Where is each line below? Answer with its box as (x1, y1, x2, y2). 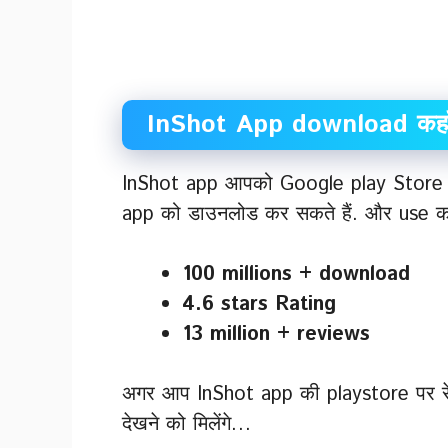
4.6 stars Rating (182, 289, 336, 319)
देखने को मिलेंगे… (122, 409, 251, 439)
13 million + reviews (182, 319, 370, 349)
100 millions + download (182, 259, 410, 289)
